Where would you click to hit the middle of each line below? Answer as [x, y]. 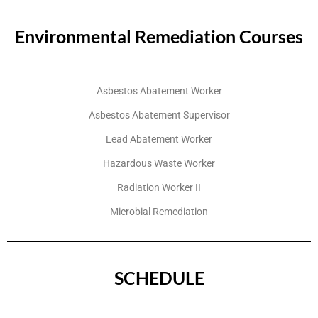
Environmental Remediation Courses [159, 36]
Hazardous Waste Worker [159, 163]
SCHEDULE [159, 277]
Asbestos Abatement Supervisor [159, 115]
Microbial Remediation [159, 211]
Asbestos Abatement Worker [159, 91]
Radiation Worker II [159, 187]
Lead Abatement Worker [159, 139]
